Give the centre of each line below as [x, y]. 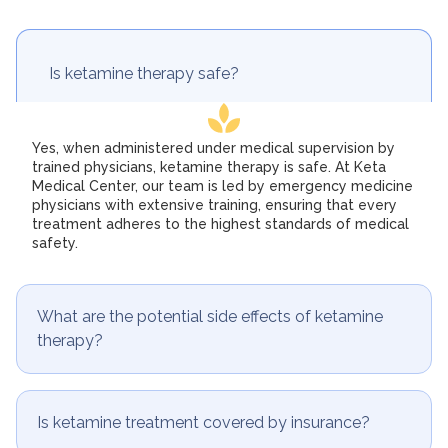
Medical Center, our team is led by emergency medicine [222, 186]
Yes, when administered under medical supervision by [213, 148]
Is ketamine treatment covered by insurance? [203, 422]
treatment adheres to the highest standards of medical [220, 224]
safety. [55, 243]
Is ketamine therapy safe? [144, 74]
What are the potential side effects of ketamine [210, 316]
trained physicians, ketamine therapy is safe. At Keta [209, 167]
